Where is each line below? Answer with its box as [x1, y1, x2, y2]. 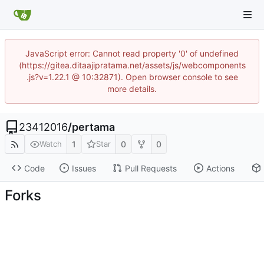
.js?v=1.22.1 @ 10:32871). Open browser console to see [26, 72, 238, 82]
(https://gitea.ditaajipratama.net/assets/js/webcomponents [18, 60, 246, 70]
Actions [206, 163, 235, 173]
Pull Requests [124, 163, 177, 173]
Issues [71, 163, 96, 173]
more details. [107, 84, 157, 94]
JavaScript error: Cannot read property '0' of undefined [25, 48, 239, 58]
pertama [72, 121, 115, 133]
